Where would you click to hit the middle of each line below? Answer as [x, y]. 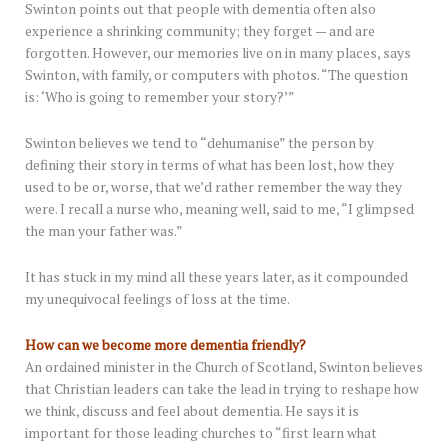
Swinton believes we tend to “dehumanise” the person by [199, 143]
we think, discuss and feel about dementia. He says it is [192, 411]
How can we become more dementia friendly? [165, 345]
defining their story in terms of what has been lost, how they [209, 165]
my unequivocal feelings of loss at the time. [157, 299]
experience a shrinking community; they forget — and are [200, 31]
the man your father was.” [104, 231]
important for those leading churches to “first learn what [201, 433]
